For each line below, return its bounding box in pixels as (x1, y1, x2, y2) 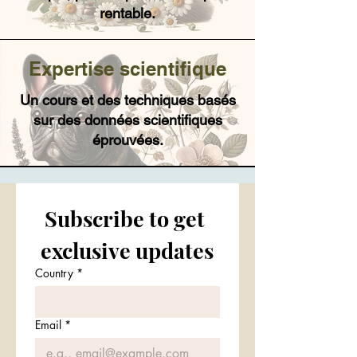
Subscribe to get (45, 204, 206, 233)
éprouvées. (92, 131, 163, 148)
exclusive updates (41, 236, 214, 265)
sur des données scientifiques (33, 112, 222, 128)
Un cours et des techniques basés (19, 92, 236, 108)
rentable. (100, 5, 155, 22)
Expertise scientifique (29, 57, 226, 80)
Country (35, 265, 73, 280)
